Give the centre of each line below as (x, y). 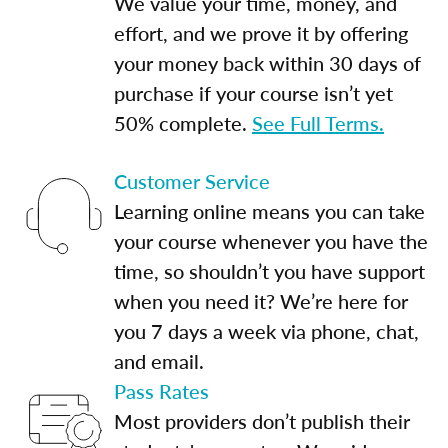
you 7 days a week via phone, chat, (266, 330)
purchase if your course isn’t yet (253, 92)
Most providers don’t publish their (262, 420)
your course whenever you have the (271, 240)
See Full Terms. (318, 122)
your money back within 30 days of (267, 62)
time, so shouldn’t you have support (269, 270)
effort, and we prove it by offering (261, 32)
